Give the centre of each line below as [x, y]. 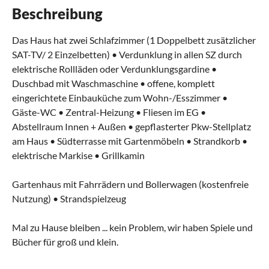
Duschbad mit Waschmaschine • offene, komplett [113, 83]
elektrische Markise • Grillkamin [78, 155]
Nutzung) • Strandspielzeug [69, 198]
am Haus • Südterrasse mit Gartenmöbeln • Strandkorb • [130, 141]
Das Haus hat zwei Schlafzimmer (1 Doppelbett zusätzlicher [134, 40]
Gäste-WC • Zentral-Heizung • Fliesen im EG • [109, 112]
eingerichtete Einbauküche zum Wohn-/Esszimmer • [120, 97]
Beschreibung [57, 13]
